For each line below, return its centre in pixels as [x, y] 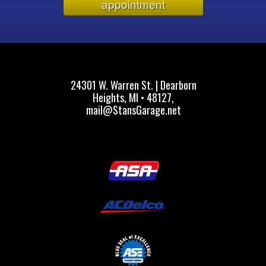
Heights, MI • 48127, [134, 97]
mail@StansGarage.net [133, 110]
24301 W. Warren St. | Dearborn [133, 85]
